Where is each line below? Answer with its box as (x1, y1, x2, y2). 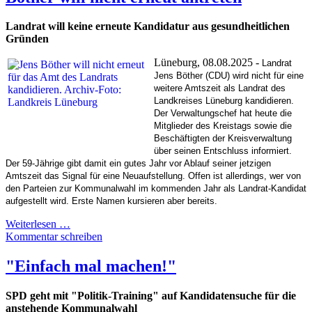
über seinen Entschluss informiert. (154, 146, 292, 157)
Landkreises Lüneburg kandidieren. (154, 95, 294, 107)
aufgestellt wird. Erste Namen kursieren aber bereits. (6, 196, 220, 207)
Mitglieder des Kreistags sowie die (154, 120, 292, 132)
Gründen (6, 33, 52, 45)
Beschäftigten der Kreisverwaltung (154, 133, 292, 144)
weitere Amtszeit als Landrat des (154, 83, 286, 94)
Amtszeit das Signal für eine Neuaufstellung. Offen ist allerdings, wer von (6, 171, 301, 182)
